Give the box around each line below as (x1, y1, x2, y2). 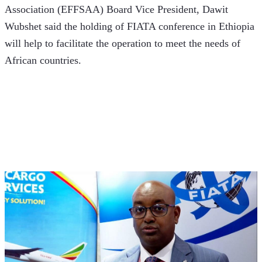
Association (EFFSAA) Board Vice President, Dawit (5, 4, 228, 16)
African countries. (5, 54, 81, 67)
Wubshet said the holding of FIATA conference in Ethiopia (5, 20, 254, 33)
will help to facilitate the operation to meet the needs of (5, 37, 240, 50)
